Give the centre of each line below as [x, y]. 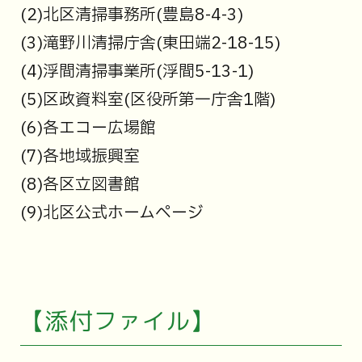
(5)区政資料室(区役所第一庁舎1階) [147, 101]
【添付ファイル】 [117, 320]
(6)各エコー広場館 [88, 129]
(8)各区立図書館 [80, 185]
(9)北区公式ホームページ [112, 214]
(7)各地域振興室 [80, 157]
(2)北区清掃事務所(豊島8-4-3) [131, 16]
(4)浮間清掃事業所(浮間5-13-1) [137, 72]
